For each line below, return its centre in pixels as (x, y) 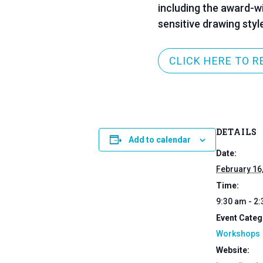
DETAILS (237, 131)
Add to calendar (159, 139)
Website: (233, 250)
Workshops (238, 233)
